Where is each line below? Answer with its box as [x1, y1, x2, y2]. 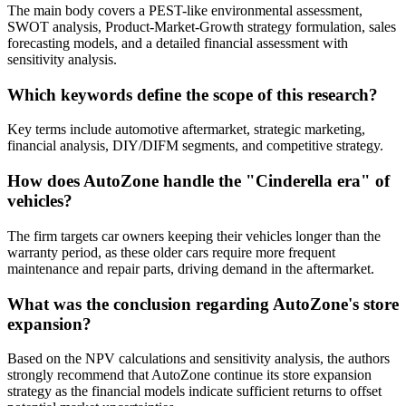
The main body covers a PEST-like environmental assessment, [7, 3, 362, 19]
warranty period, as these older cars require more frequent [7, 244, 335, 260]
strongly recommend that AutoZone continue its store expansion [7, 367, 372, 383]
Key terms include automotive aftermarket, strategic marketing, [7, 121, 365, 138]
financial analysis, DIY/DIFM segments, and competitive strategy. [7, 138, 383, 154]
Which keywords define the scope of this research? [7, 84, 378, 104]
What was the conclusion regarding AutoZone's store [7, 294, 399, 314]
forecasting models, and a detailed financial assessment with [7, 35, 348, 52]
